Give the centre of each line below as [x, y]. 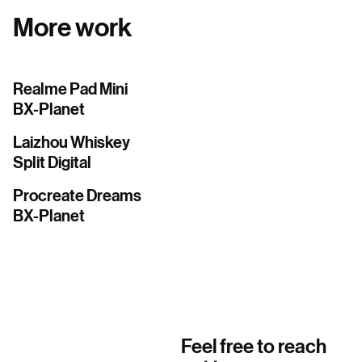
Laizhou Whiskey [72, 142]
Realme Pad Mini [70, 88]
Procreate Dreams [77, 195]
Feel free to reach [254, 346]
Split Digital [52, 162]
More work [72, 27]
